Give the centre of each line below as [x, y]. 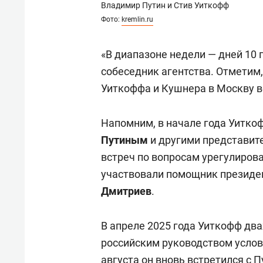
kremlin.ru [137, 20]
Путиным [124, 140]
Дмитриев [126, 191]
